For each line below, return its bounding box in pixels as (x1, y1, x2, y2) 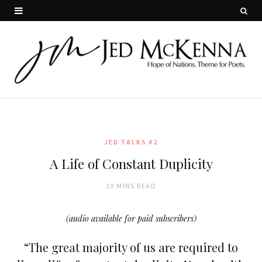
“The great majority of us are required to (24, 239, 238, 255)
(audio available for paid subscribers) (65, 212, 196, 224)
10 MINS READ (105, 181, 157, 190)
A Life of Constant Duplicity (49, 154, 213, 173)
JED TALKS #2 (104, 137, 158, 146)
